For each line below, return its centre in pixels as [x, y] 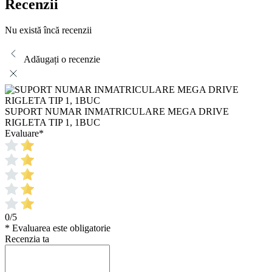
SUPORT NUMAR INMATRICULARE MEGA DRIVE [117, 111]
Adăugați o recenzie [62, 59]
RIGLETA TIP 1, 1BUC [53, 122]
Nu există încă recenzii [48, 30]
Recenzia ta [27, 239]
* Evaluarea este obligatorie [58, 228]
